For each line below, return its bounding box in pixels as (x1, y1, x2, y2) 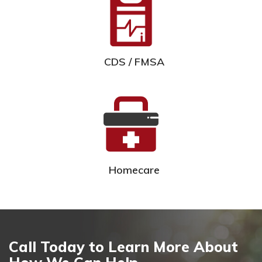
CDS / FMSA (104, 55, 164, 68)
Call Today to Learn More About (9, 237, 238, 256)
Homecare (108, 163, 160, 177)
